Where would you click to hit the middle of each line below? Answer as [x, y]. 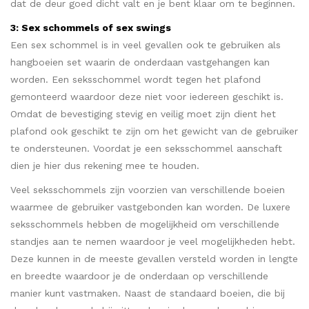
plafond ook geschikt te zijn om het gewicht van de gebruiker [154, 131]
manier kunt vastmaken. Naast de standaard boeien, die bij [148, 293]
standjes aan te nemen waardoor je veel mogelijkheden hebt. [153, 241]
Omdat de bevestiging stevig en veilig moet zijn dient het [143, 113]
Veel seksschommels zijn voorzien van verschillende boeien [148, 189]
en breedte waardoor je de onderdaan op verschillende [139, 276]
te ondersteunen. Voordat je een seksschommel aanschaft [146, 148]
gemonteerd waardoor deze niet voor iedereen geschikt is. [147, 96]
